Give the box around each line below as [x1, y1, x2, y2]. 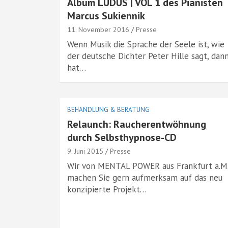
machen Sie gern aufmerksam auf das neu [67, 172, 222, 183]
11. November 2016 [67, 25, 129, 34]
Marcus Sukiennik [67, 9, 145, 22]
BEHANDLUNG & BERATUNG [67, 105, 150, 114]
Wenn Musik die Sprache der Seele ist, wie [67, 39, 224, 50]
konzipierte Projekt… [67, 184, 147, 195]
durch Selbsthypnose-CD [67, 131, 177, 144]
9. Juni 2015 [67, 147, 103, 156]
